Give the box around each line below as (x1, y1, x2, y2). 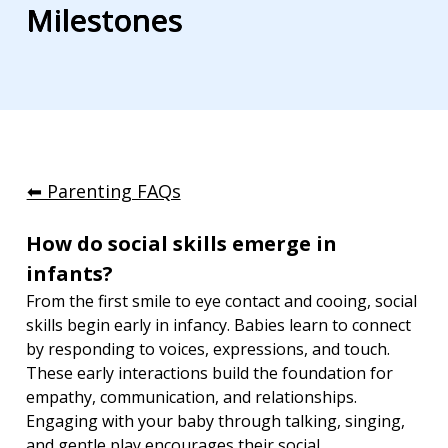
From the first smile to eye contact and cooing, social (26, 290, 422, 313)
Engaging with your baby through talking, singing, (26, 410, 410, 433)
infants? (26, 260, 114, 288)
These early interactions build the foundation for (26, 362, 398, 385)
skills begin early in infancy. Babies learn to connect (26, 314, 416, 337)
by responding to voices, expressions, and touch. (26, 338, 395, 361)
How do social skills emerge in (26, 230, 343, 258)
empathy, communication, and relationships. (26, 386, 362, 409)
